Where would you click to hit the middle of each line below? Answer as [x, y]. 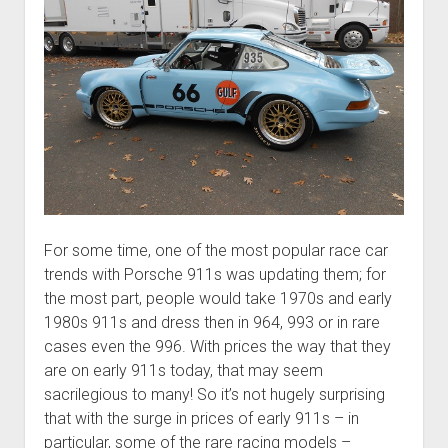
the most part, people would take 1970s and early [217, 298]
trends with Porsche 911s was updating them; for [214, 274]
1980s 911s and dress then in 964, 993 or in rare [211, 322]
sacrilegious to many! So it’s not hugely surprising [214, 394]
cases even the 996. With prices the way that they [217, 346]
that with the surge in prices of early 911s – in [201, 418]
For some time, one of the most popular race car [215, 250]
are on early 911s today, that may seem [183, 370]
